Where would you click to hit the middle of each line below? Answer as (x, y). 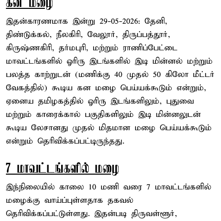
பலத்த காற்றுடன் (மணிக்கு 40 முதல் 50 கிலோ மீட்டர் (110, 74)
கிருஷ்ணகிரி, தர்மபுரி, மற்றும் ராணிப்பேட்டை (92, 48)
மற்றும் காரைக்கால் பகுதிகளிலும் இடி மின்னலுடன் (103, 114)
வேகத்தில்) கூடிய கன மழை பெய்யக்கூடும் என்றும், (106, 88)
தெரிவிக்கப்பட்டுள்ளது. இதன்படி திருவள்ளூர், (92, 214)
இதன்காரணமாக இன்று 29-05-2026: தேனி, (87, 21)
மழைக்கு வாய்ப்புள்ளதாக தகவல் (70, 200)
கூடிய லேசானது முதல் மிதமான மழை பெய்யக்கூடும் (109, 128)
